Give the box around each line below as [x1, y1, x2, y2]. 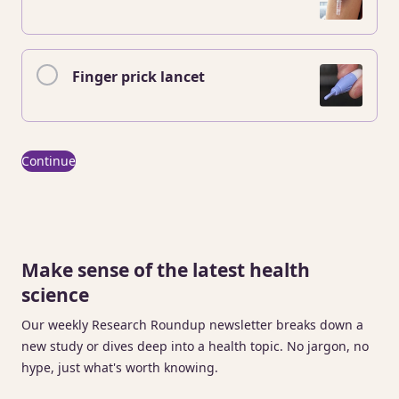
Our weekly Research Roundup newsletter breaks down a [21, 316, 363, 333]
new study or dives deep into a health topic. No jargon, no [21, 338, 369, 354]
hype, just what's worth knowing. [21, 359, 218, 376]
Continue [21, 152, 76, 169]
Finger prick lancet [72, 67, 205, 86]
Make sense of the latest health [21, 257, 310, 282]
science [21, 282, 89, 307]
